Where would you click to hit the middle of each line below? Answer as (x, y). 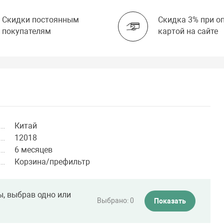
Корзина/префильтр (52, 161)
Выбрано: (113, 201)
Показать (170, 201)
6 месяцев (34, 149)
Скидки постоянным (41, 20)
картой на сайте (188, 31)
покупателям (27, 31)
